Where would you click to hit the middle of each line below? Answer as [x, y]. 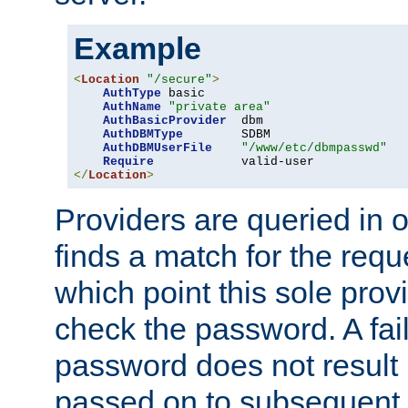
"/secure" [179, 79]
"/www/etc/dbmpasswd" [314, 148]
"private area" [219, 107]
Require [128, 161]
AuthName [132, 107]
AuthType [132, 93]
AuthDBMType [143, 134]
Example [138, 48]
